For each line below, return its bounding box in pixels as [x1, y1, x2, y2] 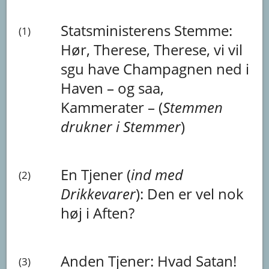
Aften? [93, 202, 135, 223]
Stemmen [163, 97, 223, 117]
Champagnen [123, 58, 217, 79]
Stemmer [123, 116, 181, 136]
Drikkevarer [61, 183, 136, 204]
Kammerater [61, 97, 148, 117]
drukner [61, 116, 116, 136]
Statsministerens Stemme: [61, 20, 233, 40]
